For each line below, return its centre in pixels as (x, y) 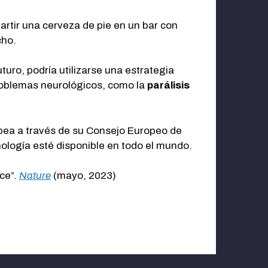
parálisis (168, 86)
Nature (35, 176)
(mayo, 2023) (83, 176)
